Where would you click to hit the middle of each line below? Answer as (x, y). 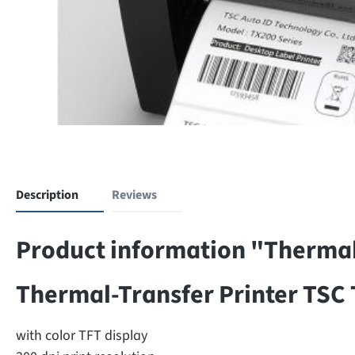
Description (47, 195)
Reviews (134, 195)
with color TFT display (82, 335)
